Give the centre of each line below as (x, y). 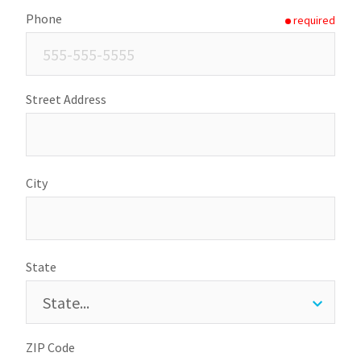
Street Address (66, 99)
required (314, 20)
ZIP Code (50, 347)
